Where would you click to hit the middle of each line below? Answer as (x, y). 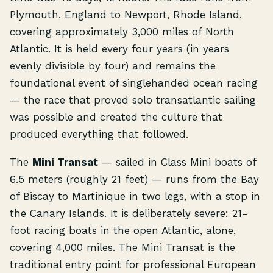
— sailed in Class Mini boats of (177, 162)
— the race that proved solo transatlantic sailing (133, 100)
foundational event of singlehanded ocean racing (134, 83)
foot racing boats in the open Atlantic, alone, (123, 230)
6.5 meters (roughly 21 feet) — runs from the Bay (134, 179)
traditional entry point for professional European (133, 264)
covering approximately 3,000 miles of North (122, 31)
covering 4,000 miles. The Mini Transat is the (122, 247)
